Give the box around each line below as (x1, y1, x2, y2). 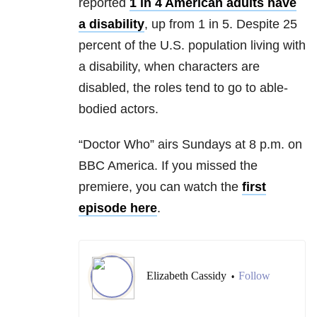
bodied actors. (79, 102, 158, 117)
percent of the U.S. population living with (79, 38, 306, 53)
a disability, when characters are (79, 59, 260, 74)
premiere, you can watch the (79, 180, 242, 195)
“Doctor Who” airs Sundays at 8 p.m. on (79, 137, 302, 152)
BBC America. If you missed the (79, 158, 258, 173)
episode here (79, 201, 157, 216)
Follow (238, 270, 270, 282)
